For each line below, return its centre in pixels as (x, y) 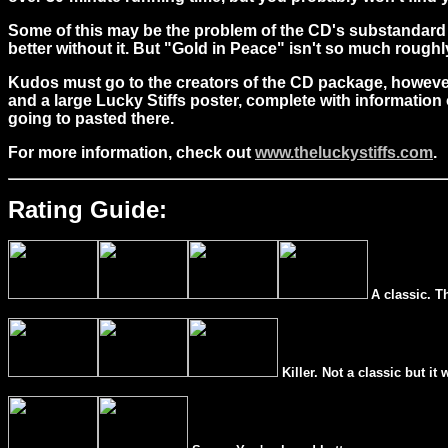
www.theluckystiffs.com (344, 152)
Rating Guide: (87, 209)
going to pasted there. (91, 118)
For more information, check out (131, 152)
